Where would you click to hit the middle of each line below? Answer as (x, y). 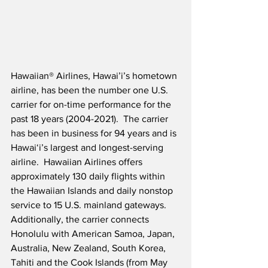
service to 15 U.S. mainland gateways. (91, 205)
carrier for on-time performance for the (92, 105)
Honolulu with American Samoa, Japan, (94, 234)
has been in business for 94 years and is (95, 133)
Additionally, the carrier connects (81, 220)
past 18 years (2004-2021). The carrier (91, 119)
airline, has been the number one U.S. (91, 90)
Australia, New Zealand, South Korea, (89, 248)
